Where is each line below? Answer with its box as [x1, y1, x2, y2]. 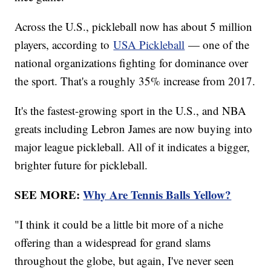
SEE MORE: [15, 186, 83, 203]
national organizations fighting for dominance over [15, 55, 249, 71]
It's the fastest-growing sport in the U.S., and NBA [15, 103, 247, 119]
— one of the [184, 37, 250, 53]
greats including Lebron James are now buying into [15, 121, 253, 137]
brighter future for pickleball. [15, 157, 148, 173]
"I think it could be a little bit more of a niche [15, 217, 224, 232]
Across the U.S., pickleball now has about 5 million [15, 19, 253, 34]
